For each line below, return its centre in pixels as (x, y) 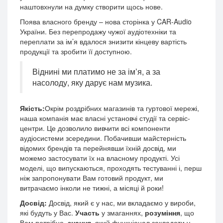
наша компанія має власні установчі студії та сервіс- (105, 118)
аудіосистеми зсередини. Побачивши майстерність (103, 138)
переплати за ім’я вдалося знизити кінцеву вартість (103, 41)
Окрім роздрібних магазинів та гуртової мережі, (122, 108)
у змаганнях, (122, 213)
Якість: (32, 108)
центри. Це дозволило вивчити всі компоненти (95, 128)
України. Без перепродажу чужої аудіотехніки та (98, 31)
